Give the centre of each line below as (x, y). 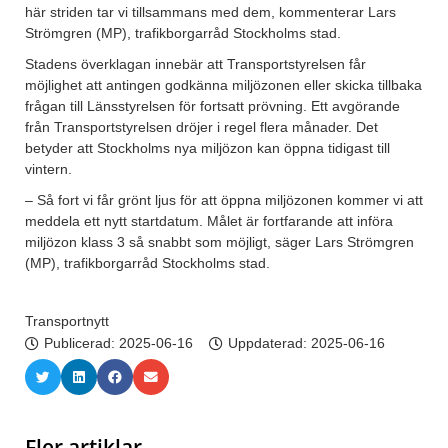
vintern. (48, 169)
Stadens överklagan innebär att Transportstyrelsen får (195, 64)
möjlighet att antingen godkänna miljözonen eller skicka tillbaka (223, 85)
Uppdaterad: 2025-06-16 (306, 343)
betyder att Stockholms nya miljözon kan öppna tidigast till (207, 148)
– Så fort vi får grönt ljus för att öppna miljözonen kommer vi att (224, 200)
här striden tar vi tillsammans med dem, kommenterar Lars (210, 12)
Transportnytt (67, 321)
